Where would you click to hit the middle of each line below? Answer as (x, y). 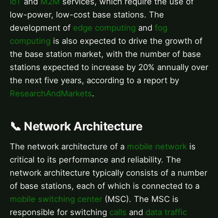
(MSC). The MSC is (140, 199)
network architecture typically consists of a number (109, 173)
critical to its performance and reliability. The (95, 160)
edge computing (104, 28)
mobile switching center (56, 199)
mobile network (157, 147)
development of (41, 28)
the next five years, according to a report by (94, 80)
